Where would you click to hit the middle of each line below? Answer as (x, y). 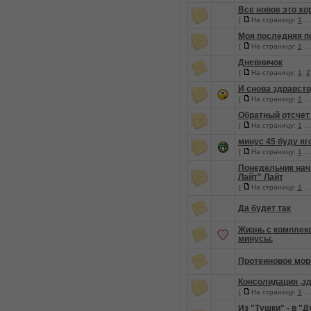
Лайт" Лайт (260, 177)
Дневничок (260, 62)
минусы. (255, 239)
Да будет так (264, 208)
